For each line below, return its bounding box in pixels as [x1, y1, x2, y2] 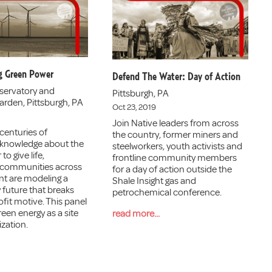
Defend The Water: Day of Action [112, 71, 241, 83]
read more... [112, 207, 160, 220]
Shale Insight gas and [112, 174, 197, 187]
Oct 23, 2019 [112, 101, 157, 112]
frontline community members [112, 151, 237, 164]
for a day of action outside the [112, 163, 233, 175]
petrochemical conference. [112, 186, 222, 199]
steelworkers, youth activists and [112, 140, 243, 152]
